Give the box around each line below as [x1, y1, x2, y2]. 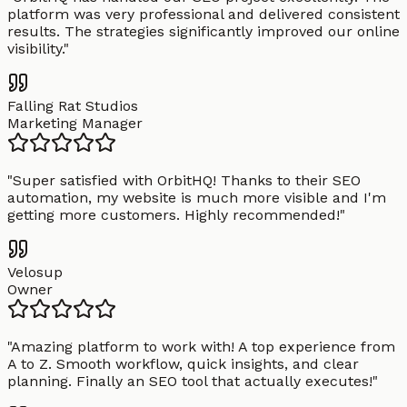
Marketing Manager [7, 114, 143, 133]
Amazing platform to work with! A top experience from [11, 338, 395, 356]
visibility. [7, 40, 64, 58]
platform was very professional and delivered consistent [7, 5, 400, 24]
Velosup [7, 263, 63, 282]
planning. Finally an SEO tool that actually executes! [7, 372, 372, 391]
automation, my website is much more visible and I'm [7, 189, 386, 207]
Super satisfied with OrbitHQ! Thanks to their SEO [13, 172, 361, 190]
